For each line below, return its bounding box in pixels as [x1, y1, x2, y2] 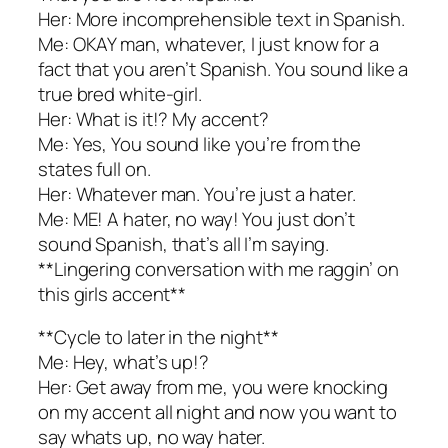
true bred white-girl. [38, 80, 202, 107]
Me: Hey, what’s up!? [38, 349, 209, 376]
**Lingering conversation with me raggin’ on [38, 255, 399, 282]
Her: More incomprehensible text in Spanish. [38, 5, 405, 32]
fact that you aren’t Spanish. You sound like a [38, 55, 409, 82]
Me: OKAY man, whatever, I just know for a [38, 30, 379, 57]
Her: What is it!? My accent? [38, 105, 270, 132]
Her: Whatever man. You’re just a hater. [38, 180, 357, 207]
